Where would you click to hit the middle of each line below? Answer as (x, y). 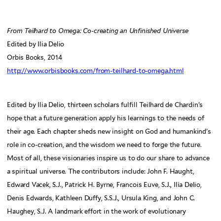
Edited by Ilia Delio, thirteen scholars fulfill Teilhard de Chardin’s (105, 105)
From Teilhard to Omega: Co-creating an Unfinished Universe (98, 31)
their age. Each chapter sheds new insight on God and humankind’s (109, 132)
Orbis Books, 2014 (35, 57)
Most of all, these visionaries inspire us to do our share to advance (108, 158)
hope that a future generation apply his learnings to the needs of (106, 118)
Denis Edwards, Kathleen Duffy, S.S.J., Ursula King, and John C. (101, 198)
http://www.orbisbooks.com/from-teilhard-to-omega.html (95, 71)
